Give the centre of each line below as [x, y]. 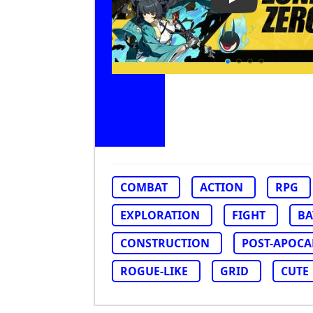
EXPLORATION [160, 215]
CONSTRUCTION [165, 243]
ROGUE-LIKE [154, 271]
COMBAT [144, 187]
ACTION [221, 187]
